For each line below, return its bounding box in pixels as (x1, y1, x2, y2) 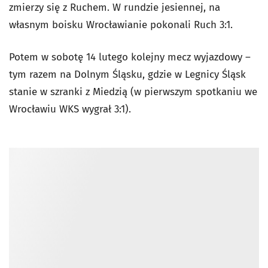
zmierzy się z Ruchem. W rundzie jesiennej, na (9, 1, 220, 14)
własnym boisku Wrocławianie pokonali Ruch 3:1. (9, 19, 233, 31)
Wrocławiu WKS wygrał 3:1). (9, 103, 131, 115)
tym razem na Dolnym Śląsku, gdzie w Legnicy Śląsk (9, 68, 246, 81)
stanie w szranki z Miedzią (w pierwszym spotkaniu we (9, 86, 257, 98)
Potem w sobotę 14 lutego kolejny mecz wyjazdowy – (9, 51, 251, 63)
